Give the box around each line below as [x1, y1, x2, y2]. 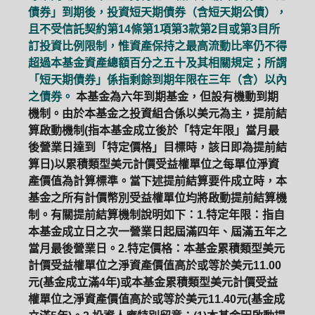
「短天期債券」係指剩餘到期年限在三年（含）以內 [28, 74, 287, 86]
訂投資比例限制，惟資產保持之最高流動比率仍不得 [28, 40, 287, 52]
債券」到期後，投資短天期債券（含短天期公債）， [28, 6, 287, 18]
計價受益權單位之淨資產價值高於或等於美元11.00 [28, 259, 281, 271]
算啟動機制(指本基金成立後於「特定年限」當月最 [28, 124, 279, 136]
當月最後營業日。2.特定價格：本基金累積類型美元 [28, 243, 285, 255]
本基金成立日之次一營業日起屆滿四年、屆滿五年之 [28, 226, 287, 238]
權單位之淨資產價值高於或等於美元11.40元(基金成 [28, 293, 285, 305]
